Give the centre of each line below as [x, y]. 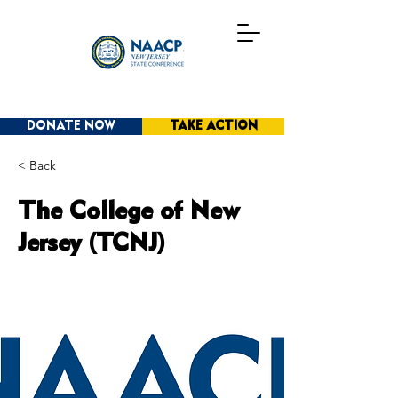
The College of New [129, 212]
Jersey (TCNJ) [91, 244]
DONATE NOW [71, 127]
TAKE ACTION [213, 127]
